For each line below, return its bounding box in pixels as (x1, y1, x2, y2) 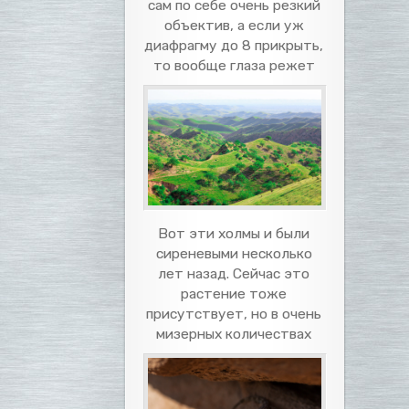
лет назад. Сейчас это (158, 264, 310, 282)
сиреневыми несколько (156, 244, 312, 262)
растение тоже (181, 284, 288, 302)
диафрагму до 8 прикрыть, (144, 37, 324, 55)
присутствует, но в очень (146, 304, 322, 322)
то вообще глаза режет (153, 57, 315, 75)
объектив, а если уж (164, 16, 304, 35)
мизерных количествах (156, 324, 312, 342)
